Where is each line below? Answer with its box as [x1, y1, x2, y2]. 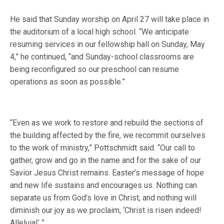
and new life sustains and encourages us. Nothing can [10, 180, 197, 190]
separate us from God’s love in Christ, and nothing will [10, 193, 197, 202]
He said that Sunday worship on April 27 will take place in [10, 14, 209, 24]
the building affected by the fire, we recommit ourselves [10, 130, 206, 140]
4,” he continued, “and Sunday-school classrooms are [10, 52, 194, 61]
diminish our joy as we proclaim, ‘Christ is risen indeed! [10, 205, 202, 215]
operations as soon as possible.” [10, 77, 125, 86]
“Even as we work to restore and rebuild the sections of [10, 118, 204, 127]
